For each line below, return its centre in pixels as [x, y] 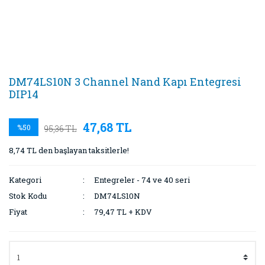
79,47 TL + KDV [123, 212]
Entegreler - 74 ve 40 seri [142, 180]
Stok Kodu [28, 196]
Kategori [25, 180]
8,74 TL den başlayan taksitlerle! [69, 150]
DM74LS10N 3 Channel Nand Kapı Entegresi [125, 82]
